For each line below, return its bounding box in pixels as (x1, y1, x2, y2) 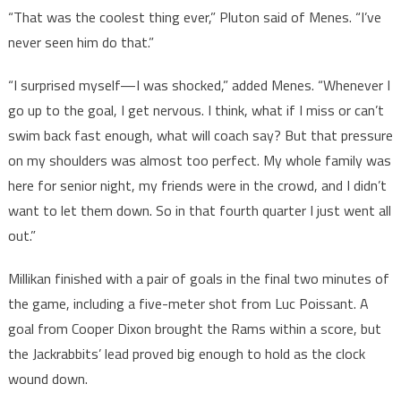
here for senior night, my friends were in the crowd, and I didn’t (7, 174, 387, 196)
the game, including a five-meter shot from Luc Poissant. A (7, 292, 369, 314)
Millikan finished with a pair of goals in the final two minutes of (7, 267, 389, 289)
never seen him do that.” (7, 30, 154, 53)
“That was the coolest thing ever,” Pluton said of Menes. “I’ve (7, 5, 381, 28)
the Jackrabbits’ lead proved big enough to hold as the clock (7, 342, 365, 364)
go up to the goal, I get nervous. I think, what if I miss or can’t (7, 98, 384, 121)
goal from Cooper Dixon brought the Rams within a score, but (7, 317, 381, 339)
